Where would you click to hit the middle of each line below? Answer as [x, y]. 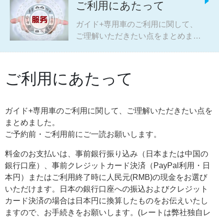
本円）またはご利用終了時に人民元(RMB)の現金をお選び [106, 177]
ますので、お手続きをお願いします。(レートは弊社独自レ [108, 212]
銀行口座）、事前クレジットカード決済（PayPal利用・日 [108, 165]
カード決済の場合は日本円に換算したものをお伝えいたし [107, 200]
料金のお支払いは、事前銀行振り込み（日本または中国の [107, 153]
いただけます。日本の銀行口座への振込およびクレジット [107, 189]
